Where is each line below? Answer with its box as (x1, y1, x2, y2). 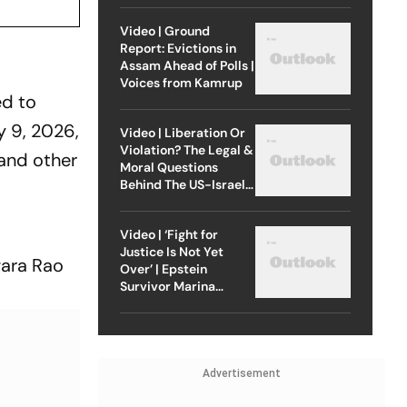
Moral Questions (119, 158, 218, 175)
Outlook (119, 312, 168, 329)
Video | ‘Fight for (119, 225, 218, 243)
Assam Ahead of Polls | (119, 56, 254, 74)
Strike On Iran (119, 193, 202, 210)
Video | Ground (119, 22, 210, 39)
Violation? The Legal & (119, 141, 253, 158)
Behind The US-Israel (119, 175, 245, 193)
